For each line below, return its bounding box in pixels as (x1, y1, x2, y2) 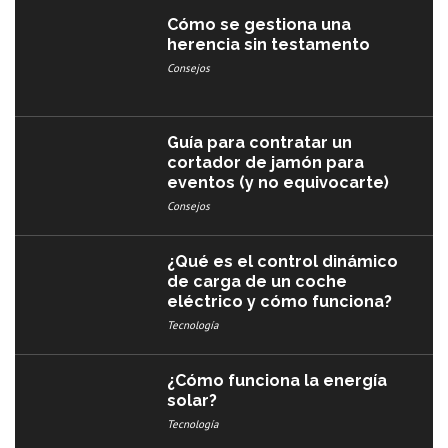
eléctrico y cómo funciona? (167, 291, 393, 311)
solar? (167, 390, 218, 410)
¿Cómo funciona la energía (167, 370, 388, 390)
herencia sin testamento (167, 34, 371, 54)
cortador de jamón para (167, 153, 365, 173)
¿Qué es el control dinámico (167, 251, 399, 271)
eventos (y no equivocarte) (167, 173, 390, 193)
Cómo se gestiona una (167, 14, 352, 34)
